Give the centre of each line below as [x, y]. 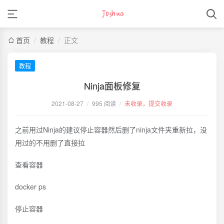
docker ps [30, 186]
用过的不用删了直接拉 [50, 142]
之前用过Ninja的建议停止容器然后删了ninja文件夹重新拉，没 [111, 129]
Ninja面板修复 [112, 85]
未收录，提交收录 [148, 103]
